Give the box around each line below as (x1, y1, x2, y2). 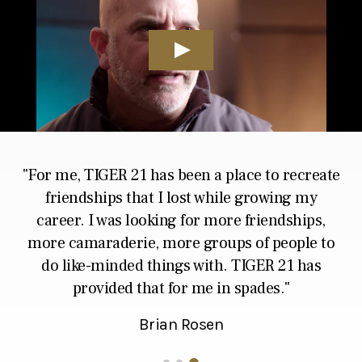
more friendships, (204, 209, 326, 231)
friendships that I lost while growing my (45, 187, 317, 208)
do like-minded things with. (41, 255, 231, 276)
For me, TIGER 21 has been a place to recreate (27, 164, 340, 186)
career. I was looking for (36, 209, 204, 231)
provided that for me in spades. (72, 277, 284, 299)
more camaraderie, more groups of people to (27, 232, 335, 254)
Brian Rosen (138, 314, 224, 334)
